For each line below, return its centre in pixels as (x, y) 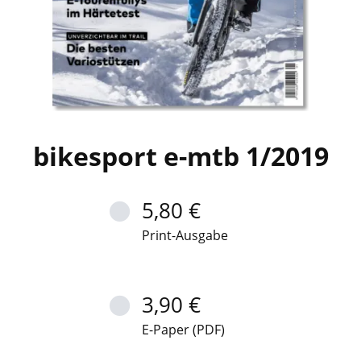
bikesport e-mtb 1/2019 (180, 156)
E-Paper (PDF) (184, 330)
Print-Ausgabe (185, 235)
